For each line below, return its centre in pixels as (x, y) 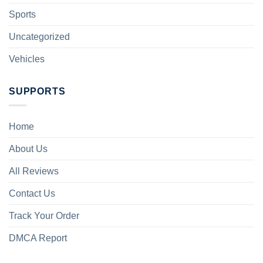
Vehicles (27, 59)
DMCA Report (38, 238)
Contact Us (32, 194)
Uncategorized (39, 36)
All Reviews (34, 171)
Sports (22, 14)
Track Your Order (44, 216)
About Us (28, 149)
